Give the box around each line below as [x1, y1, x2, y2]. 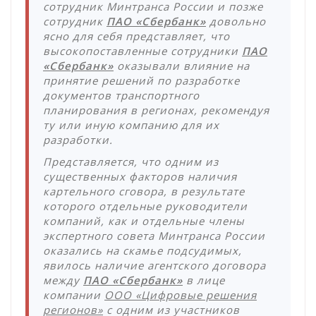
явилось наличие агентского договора [43, 258, 266, 273]
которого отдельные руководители [43, 199, 248, 214]
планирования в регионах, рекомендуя [43, 103, 269, 118]
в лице [183, 273, 225, 288]
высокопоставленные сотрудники [43, 44, 242, 59]
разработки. [43, 133, 113, 147]
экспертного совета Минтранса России [43, 229, 265, 243]
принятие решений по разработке [43, 73, 240, 88]
